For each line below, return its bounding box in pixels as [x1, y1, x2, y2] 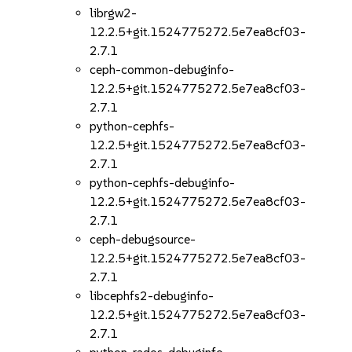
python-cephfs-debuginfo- [90, 175, 236, 190]
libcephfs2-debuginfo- [90, 288, 214, 303]
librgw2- [90, 5, 137, 20]
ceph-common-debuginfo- [90, 62, 235, 77]
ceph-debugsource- [90, 232, 196, 247]
